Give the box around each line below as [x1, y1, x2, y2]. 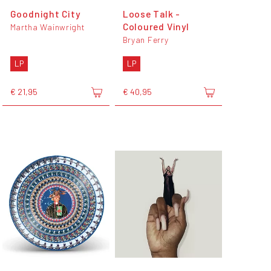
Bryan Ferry [122, 34, 169, 45]
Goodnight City [10, 7, 80, 19]
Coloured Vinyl [122, 20, 189, 32]
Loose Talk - [122, 7, 181, 19]
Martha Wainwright [10, 21, 85, 32]
